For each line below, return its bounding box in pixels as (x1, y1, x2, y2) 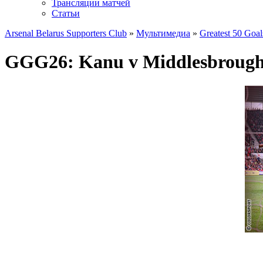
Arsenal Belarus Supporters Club (5, 28, 127, 38)
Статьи (52, 8, 80, 18)
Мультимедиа (136, 28, 190, 38)
